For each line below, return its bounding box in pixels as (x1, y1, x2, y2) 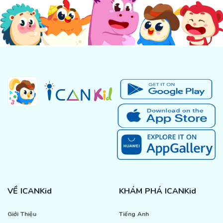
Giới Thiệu (7, 210, 36, 218)
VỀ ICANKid (7, 185, 52, 197)
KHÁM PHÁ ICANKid (119, 185, 196, 197)
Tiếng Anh (119, 210, 149, 218)
